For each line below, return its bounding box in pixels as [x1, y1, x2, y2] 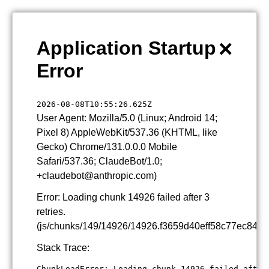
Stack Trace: [37, 243, 89, 253]
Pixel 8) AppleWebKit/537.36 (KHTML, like [37, 127, 217, 138]
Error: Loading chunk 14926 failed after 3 [37, 192, 210, 202]
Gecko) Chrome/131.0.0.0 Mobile [37, 142, 177, 152]
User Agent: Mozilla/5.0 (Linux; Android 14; [37, 113, 217, 123]
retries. [37, 207, 65, 217]
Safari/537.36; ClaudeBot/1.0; [37, 156, 162, 166]
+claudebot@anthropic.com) [37, 171, 157, 181]
